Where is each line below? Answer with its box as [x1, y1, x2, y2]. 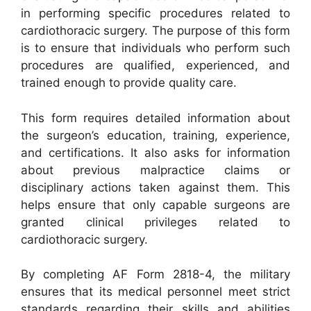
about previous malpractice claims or [21, 162, 290, 177]
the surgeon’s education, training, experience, [21, 128, 290, 142]
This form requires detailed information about [21, 110, 290, 125]
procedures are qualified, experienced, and [21, 58, 290, 72]
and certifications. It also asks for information [21, 145, 290, 160]
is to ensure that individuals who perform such [21, 41, 290, 55]
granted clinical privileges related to [21, 215, 290, 229]
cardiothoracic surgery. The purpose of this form [21, 24, 290, 37]
